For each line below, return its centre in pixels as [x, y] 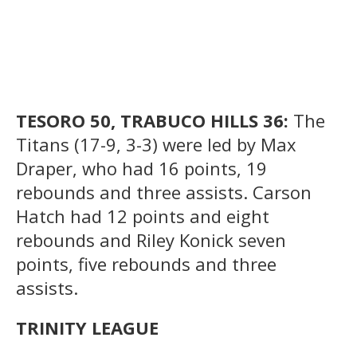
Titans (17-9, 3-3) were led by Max [156, 144]
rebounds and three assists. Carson [164, 192]
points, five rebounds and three [146, 263]
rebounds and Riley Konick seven [151, 239]
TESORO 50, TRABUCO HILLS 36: [155, 120]
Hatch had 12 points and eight [143, 216]
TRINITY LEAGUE [87, 327]
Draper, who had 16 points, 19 [141, 168]
